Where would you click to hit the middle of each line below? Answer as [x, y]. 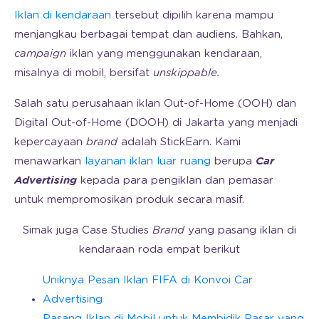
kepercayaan [50, 142]
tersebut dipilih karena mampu [192, 16]
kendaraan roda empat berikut [159, 250]
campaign [40, 54]
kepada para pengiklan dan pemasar [175, 181]
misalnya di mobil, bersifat [84, 73]
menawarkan [49, 162]
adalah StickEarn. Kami [179, 142]
